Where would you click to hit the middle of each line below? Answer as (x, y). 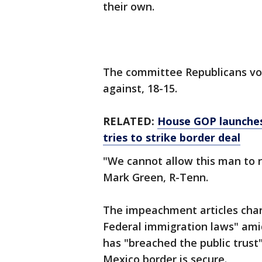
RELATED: (130, 121)
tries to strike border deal (172, 138)
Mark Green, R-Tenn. (156, 177)
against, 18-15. (140, 89)
